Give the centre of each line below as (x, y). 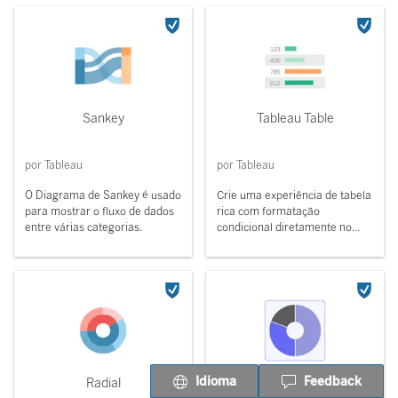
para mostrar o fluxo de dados (99, 211)
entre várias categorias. (84, 227)
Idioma (216, 381)
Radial (103, 383)
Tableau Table (295, 119)
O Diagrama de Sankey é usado (103, 195)
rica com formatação (268, 211)
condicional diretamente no (284, 227)
